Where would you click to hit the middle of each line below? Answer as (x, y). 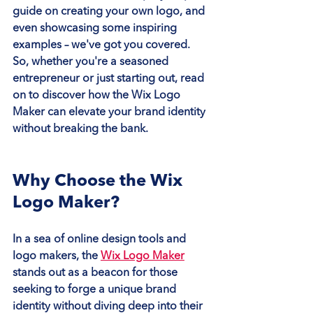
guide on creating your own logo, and (110, 12)
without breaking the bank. (80, 129)
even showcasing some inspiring (96, 28)
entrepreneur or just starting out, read (110, 79)
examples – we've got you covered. (103, 45)
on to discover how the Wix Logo (98, 95)
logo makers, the (57, 256)
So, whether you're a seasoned (92, 62)
